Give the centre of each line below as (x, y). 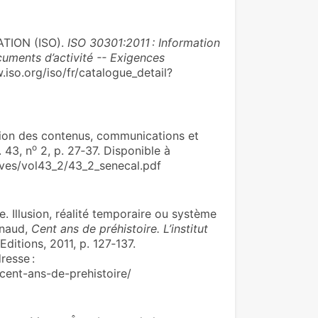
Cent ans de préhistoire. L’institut (119, 229)
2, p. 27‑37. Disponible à (103, 150)
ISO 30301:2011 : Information (143, 43)
